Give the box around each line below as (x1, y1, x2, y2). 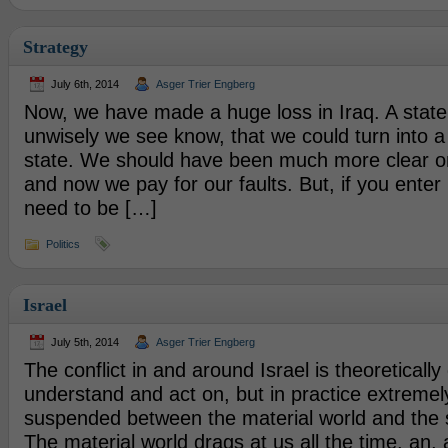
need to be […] (23, 197, 157, 219)
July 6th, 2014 (50, 78, 119, 90)
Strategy (22, 37, 88, 57)
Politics (45, 238, 80, 250)
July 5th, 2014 (50, 336, 119, 348)
